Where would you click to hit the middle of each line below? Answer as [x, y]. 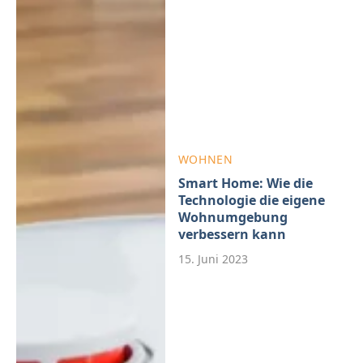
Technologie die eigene [251, 200]
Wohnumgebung [233, 217]
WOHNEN [205, 159]
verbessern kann [232, 234]
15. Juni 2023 [213, 258]
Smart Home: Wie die [245, 183]
